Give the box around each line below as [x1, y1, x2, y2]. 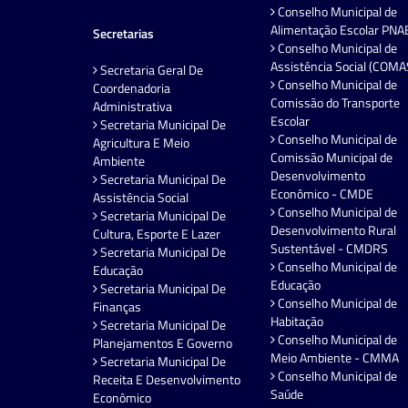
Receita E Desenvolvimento [93, 369, 240, 389]
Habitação [270, 311, 323, 331]
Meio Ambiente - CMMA [270, 347, 399, 367]
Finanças [93, 296, 141, 316]
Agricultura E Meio [93, 132, 189, 152]
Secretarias [93, 23, 154, 43]
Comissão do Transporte [270, 92, 400, 112]
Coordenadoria [93, 77, 170, 97]
